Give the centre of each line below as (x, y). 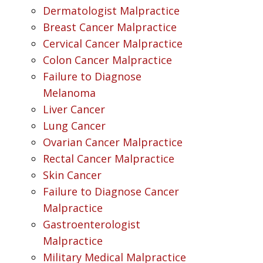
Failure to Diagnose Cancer (111, 191)
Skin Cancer (72, 175)
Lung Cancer (74, 126)
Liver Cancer (74, 109)
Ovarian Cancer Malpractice (112, 142)
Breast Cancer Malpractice (109, 27)
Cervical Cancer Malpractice (112, 43)
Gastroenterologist (91, 224)
